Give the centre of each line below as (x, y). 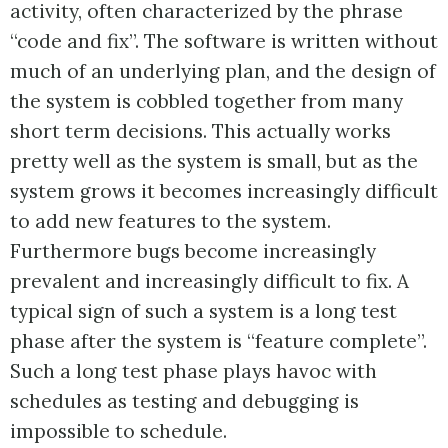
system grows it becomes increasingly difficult (224, 190)
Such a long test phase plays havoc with (193, 370)
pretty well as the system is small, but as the (214, 160)
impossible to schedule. (118, 430)
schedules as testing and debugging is (184, 400)
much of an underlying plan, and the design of (223, 70)
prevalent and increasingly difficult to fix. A (209, 280)
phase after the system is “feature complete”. (218, 340)
